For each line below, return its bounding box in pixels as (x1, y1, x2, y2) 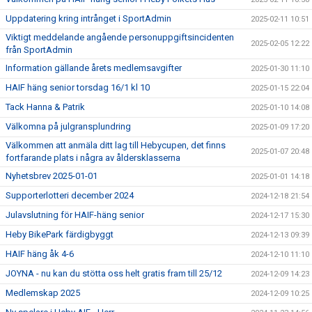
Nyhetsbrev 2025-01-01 (6, 171, 97, 181)
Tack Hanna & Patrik (6, 102, 85, 112)
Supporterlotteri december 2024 (6, 190, 134, 201)
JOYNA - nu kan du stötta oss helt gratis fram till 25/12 (6, 268, 222, 279)
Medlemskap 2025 (6, 288, 80, 298)
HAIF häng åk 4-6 (6, 249, 74, 259)
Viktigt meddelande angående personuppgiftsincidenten (6, 32, 234, 42)
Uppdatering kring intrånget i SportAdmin (6, 13, 171, 24)
